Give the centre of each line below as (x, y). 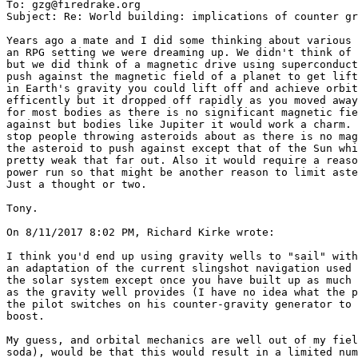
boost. (26, 316)
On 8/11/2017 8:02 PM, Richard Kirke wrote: (141, 232)
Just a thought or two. (77, 184)
